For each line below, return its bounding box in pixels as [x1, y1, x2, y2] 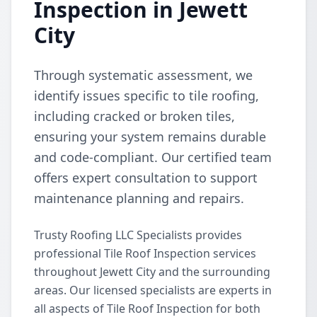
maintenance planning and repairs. [34, 190, 244, 207]
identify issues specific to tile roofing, [34, 87, 259, 104]
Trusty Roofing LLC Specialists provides [34, 227, 242, 243]
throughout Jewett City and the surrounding [34, 264, 270, 279]
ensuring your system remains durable [34, 128, 266, 145]
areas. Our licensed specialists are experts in [34, 282, 272, 298]
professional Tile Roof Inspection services [34, 246, 256, 261]
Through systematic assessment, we [34, 67, 253, 83]
